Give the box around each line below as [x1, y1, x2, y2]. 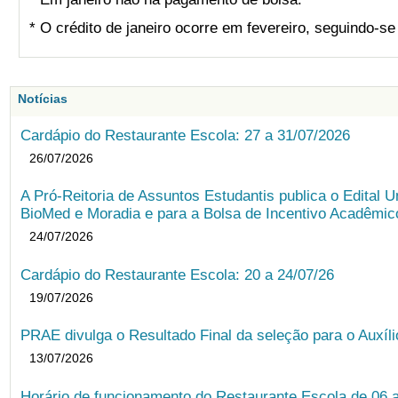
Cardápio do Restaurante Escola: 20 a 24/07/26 [20, 266, 335, 283]
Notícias [17, 92, 68, 107]
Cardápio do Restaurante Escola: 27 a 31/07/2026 [20, 126, 351, 144]
